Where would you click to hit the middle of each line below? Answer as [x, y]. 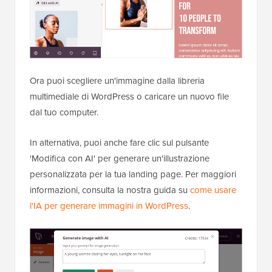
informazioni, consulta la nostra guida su [110, 190]
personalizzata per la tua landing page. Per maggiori [133, 175]
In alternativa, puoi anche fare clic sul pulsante [119, 143]
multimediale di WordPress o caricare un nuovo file [129, 97]
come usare [213, 190]
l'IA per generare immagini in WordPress [109, 206]
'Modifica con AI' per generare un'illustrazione [120, 159]
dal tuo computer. [64, 113]
